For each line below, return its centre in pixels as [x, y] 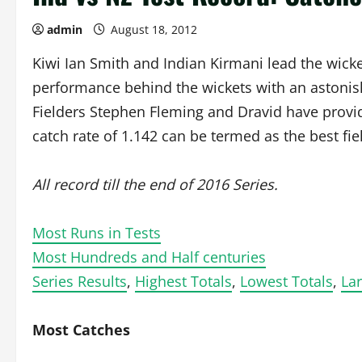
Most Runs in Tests [97, 233]
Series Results [80, 281]
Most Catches [81, 330]
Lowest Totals [286, 281]
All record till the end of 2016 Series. [155, 184]
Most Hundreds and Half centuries [149, 257]
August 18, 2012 [154, 29]
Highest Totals [183, 281]
